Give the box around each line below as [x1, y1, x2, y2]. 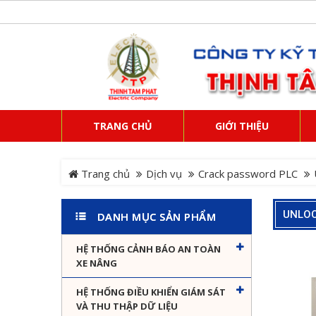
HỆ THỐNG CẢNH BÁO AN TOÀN [76, 243, 221, 256]
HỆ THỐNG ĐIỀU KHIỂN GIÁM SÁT [76, 286, 226, 299]
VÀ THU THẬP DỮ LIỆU [76, 300, 178, 313]
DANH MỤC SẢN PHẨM [97, 209, 217, 224]
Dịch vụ [146, 166, 182, 181]
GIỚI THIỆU [215, 119, 269, 133]
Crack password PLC [198, 166, 298, 181]
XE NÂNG [76, 257, 117, 270]
